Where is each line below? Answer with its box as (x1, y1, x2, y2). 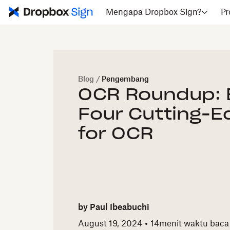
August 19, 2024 (78, 219, 142, 228)
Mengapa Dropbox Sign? (105, 8, 202, 16)
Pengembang (102, 76, 149, 83)
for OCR (78, 126, 154, 142)
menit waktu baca (159, 219, 229, 228)
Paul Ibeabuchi (90, 203, 149, 212)
